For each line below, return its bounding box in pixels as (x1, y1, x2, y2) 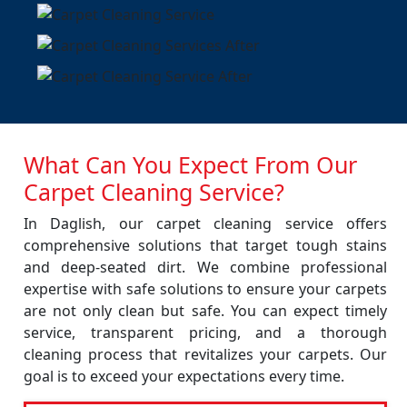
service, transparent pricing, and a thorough (24, 323, 387, 342)
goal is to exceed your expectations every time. (24, 366, 344, 386)
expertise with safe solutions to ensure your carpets (24, 279, 387, 299)
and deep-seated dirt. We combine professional (24, 257, 387, 277)
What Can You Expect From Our (24, 149, 357, 180)
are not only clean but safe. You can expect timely (24, 301, 387, 321)
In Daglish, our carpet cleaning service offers (24, 213, 387, 233)
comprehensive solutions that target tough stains (24, 235, 387, 255)
